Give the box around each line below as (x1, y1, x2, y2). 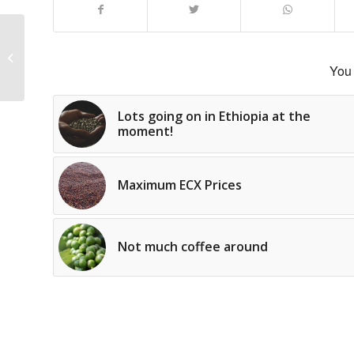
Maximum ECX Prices (118, 176, 242, 194)
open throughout (28, 58, 109, 73)
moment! (118, 122, 173, 141)
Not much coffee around (118, 238, 268, 256)
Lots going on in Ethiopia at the (118, 107, 311, 126)
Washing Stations (28, 42, 111, 56)
